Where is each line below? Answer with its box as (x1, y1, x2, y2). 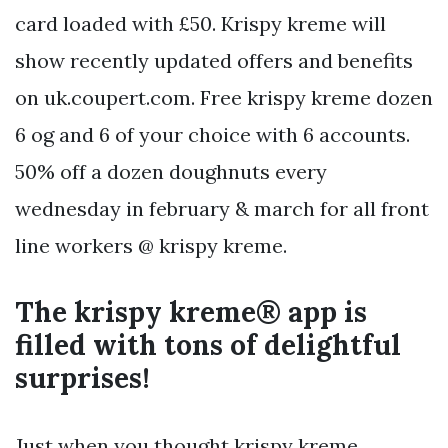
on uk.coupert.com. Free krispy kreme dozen (15, 85, 433, 111)
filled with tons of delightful (15, 327, 401, 364)
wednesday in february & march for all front (15, 196, 429, 222)
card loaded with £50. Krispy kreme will (15, 11, 386, 37)
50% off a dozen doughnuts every (15, 159, 327, 185)
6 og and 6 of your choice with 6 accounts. (15, 122, 410, 148)
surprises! (15, 360, 150, 397)
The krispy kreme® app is (15, 294, 367, 331)
